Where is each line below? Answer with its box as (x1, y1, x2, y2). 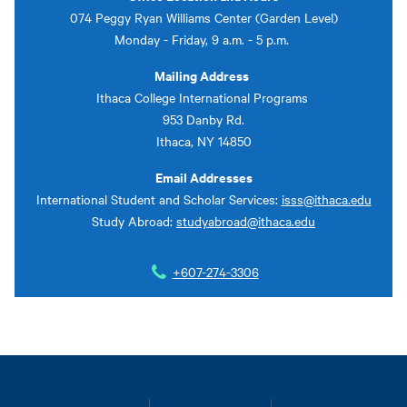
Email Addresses (154, 166, 253, 186)
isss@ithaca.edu (281, 189, 372, 208)
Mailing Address (154, 65, 249, 84)
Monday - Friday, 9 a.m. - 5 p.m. (114, 29, 293, 48)
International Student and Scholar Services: (35, 189, 282, 208)
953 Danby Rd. (163, 109, 244, 128)
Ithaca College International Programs (95, 87, 312, 106)
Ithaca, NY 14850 (155, 131, 252, 150)
